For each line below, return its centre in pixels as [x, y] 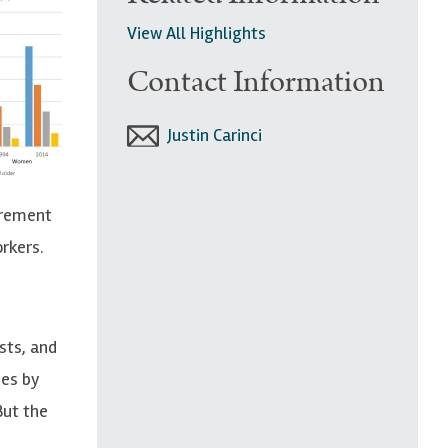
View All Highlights [196, 32]
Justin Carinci [215, 134]
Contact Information [256, 81]
